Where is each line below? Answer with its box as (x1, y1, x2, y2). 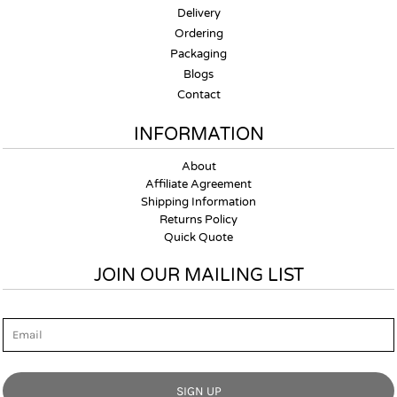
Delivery (176, 6, 221, 20)
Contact (176, 88, 221, 102)
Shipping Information (141, 195, 256, 209)
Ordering (174, 27, 223, 41)
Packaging (170, 47, 227, 61)
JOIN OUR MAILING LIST (93, 265, 304, 286)
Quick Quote (164, 230, 233, 245)
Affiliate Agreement (145, 177, 252, 191)
